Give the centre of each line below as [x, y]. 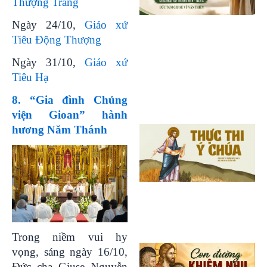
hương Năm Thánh [60, 129]
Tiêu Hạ [30, 77]
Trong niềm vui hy [70, 237]
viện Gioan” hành [70, 114]
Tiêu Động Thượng [57, 39]
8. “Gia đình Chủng [70, 100]
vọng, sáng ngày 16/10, [70, 252]
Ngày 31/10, [48, 62]
